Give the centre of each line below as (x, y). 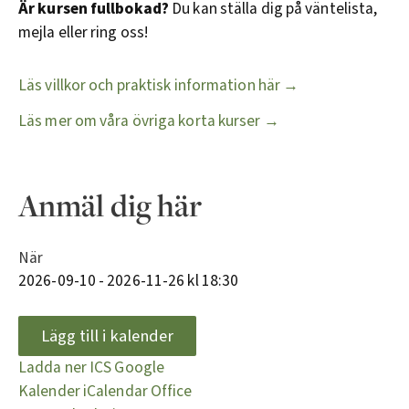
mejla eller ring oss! (84, 33)
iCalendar (115, 391)
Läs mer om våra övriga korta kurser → (149, 121)
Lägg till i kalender (107, 336)
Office (171, 391)
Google (140, 367)
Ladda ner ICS (65, 367)
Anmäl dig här (110, 204)
